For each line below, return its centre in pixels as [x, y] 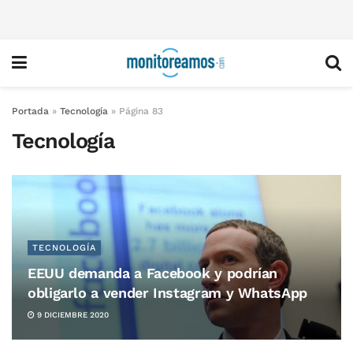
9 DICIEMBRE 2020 [72, 315]
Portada [30, 111]
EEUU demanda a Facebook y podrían [153, 273]
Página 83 [141, 111]
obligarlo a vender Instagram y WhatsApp [167, 293]
